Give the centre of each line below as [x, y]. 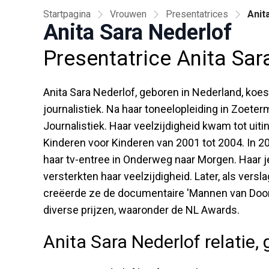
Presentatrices [197, 14]
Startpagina [67, 14]
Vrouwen [128, 14]
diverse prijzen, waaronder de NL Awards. [141, 210]
